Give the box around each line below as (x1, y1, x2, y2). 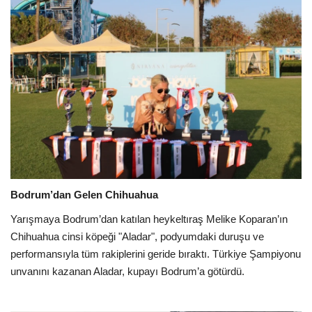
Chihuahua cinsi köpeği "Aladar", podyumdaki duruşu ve (10, 230, 264, 242)
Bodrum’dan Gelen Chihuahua (10, 188, 158, 201)
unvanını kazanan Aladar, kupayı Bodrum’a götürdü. (10, 265, 244, 277)
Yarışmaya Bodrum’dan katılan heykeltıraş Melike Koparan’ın (10, 212, 288, 225)
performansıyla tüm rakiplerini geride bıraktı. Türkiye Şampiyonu (10, 247, 301, 260)
